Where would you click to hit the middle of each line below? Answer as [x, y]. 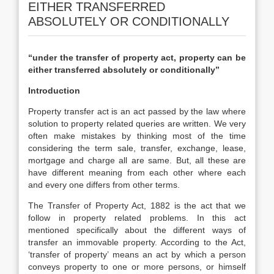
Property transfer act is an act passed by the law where [137, 111]
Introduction [54, 91]
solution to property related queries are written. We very [137, 124]
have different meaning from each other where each [137, 172]
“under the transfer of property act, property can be [137, 57]
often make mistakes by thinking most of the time [137, 136]
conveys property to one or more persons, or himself [137, 267]
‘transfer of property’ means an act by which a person [137, 254]
